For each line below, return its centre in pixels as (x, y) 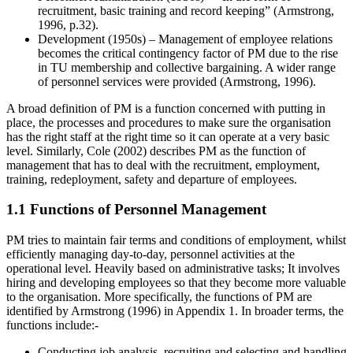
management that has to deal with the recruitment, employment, (163, 165)
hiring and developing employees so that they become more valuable (176, 283)
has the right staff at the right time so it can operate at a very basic (168, 136)
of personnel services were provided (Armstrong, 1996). (177, 81)
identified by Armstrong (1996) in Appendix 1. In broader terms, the (175, 311)
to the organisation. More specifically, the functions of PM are (159, 297)
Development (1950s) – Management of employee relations (185, 39)
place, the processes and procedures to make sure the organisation (169, 122)
